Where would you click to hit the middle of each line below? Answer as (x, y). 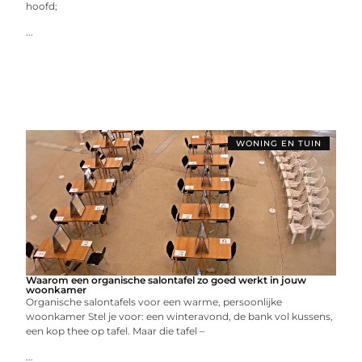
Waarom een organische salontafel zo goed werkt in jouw (166, 280)
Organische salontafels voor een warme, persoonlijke (154, 302)
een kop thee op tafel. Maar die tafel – (116, 331)
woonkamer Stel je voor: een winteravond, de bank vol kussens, (180, 316)
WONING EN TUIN (278, 143)
